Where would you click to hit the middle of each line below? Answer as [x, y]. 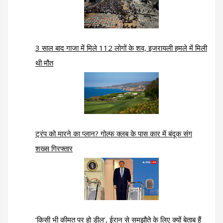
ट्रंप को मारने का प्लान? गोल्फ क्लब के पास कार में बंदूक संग [114, 134]
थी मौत [45, 63]
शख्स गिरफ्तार [54, 149]
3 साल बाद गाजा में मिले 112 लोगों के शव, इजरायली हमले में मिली [121, 48]
